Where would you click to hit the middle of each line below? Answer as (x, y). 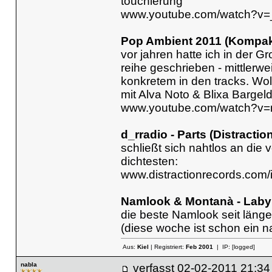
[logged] (243, 247)
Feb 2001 (199, 247)
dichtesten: (149, 161)
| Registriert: (167, 247)
